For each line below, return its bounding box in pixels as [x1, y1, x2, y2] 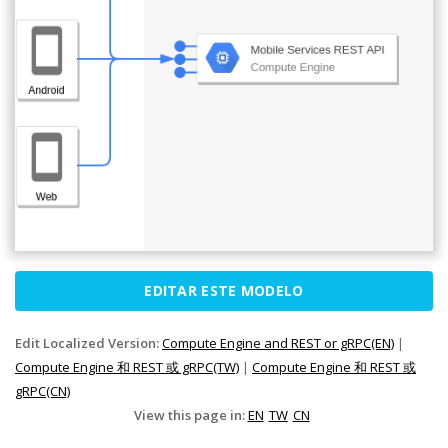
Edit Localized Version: [15, 333, 162, 352]
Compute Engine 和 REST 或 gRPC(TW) [15, 357, 239, 376]
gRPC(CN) [15, 381, 70, 400]
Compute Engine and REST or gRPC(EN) [162, 333, 394, 352]
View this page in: [133, 405, 248, 424]
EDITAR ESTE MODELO [144, 280, 304, 300]
